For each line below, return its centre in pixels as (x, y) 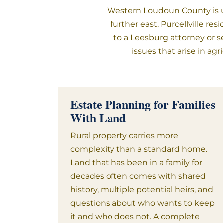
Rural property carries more (124, 136)
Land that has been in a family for (136, 163)
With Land (98, 118)
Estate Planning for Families (143, 104)
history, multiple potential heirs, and (142, 189)
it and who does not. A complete (135, 216)
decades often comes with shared (138, 176)
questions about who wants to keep (142, 203)
